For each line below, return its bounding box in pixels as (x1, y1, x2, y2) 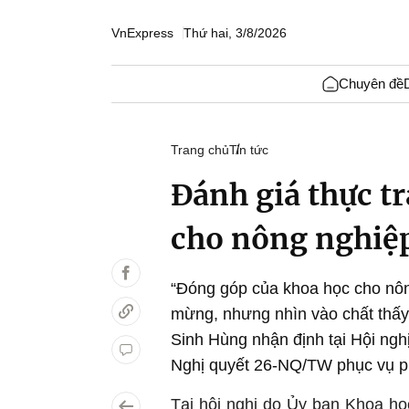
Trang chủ (171, 142, 229, 157)
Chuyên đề (338, 76, 404, 91)
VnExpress (111, 25, 173, 40)
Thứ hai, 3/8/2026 (184, 25, 287, 40)
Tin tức (229, 142, 268, 157)
